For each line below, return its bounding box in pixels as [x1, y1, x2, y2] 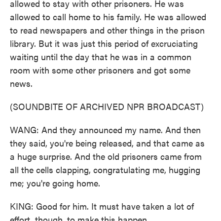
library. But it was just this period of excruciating [10, 37, 198, 49]
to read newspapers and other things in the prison [10, 24, 205, 36]
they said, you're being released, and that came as [10, 137, 205, 149]
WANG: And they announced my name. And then [10, 123, 201, 136]
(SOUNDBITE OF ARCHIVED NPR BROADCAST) [10, 100, 204, 112]
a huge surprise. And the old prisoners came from [10, 150, 202, 162]
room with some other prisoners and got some [10, 64, 190, 76]
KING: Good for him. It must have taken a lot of [10, 200, 194, 212]
